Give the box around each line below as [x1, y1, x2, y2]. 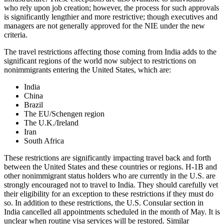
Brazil [24, 100, 43, 109]
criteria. [4, 30, 27, 39]
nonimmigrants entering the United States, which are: [4, 65, 171, 74]
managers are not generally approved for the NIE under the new [4, 21, 205, 30]
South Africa [24, 136, 64, 145]
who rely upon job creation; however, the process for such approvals [4, 3, 219, 12]
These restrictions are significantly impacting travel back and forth [4, 153, 211, 162]
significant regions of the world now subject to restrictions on [4, 56, 196, 65]
